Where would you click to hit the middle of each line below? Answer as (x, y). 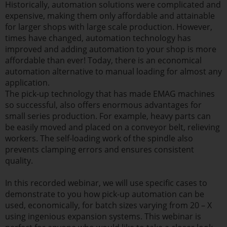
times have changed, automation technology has (98, 38)
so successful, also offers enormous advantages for (103, 105)
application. (28, 82)
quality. (20, 160)
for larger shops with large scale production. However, (109, 27)
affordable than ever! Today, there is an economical (103, 60)
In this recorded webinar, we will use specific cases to (106, 183)
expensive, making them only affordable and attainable (110, 15)
